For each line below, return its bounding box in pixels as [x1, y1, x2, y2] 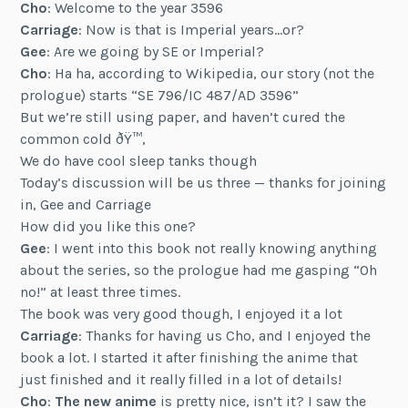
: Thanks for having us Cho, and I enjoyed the [78, 326, 372, 344]
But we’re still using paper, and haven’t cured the [20, 107, 346, 126]
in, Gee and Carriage [20, 195, 152, 213]
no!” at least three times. [20, 282, 181, 301]
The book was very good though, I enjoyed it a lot [20, 304, 343, 322]
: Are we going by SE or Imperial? [46, 42, 265, 60]
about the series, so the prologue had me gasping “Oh [20, 260, 378, 279]
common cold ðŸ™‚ [20, 129, 147, 148]
